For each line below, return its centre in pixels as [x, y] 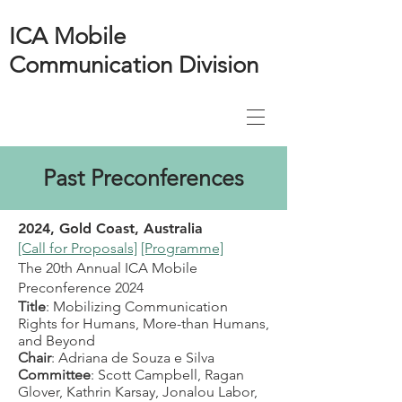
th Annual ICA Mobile [129, 268]
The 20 [39, 268]
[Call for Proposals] [78, 248]
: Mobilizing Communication [137, 306]
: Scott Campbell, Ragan [167, 375]
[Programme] [182, 248]
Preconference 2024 [81, 288]
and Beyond [57, 341]
